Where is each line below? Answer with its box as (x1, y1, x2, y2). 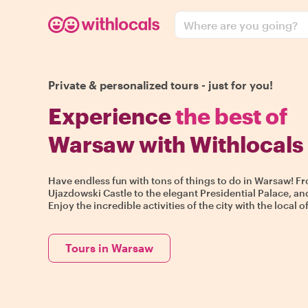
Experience (48, 103, 175, 129)
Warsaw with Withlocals (48, 131, 303, 157)
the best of (175, 103, 287, 129)
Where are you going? (184, 18, 298, 32)
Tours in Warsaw (65, 241, 153, 254)
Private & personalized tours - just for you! (48, 78, 273, 91)
